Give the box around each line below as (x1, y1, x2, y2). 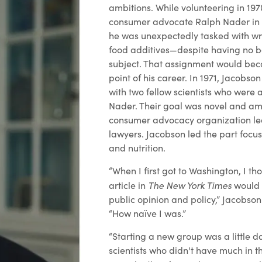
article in (109, 178, 148, 191)
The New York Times (148, 178, 232, 191)
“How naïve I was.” (109, 206, 186, 219)
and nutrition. (109, 141, 166, 154)
